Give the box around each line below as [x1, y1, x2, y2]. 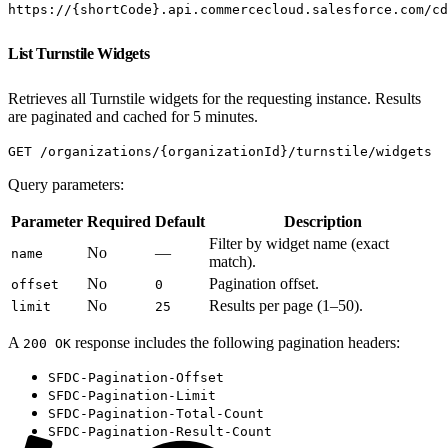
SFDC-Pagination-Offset [48, 369, 224, 385]
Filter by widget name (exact [209, 234, 389, 252]
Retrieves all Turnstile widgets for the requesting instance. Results [8, 89, 421, 107]
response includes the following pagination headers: [71, 333, 400, 351]
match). [209, 252, 256, 270]
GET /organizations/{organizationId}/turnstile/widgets [8, 143, 432, 159]
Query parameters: [8, 175, 124, 193]
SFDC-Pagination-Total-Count [48, 405, 264, 421]
